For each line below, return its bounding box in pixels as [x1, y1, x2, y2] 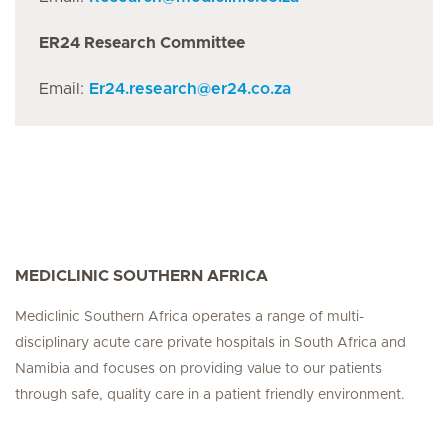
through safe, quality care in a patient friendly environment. [15, 388, 405, 402]
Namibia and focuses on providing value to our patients [15, 362, 382, 376]
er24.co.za [211, 81, 291, 97]
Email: [39, 81, 89, 97]
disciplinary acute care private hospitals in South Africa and [15, 336, 406, 350]
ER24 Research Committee [39, 35, 245, 51]
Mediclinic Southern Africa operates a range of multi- [15, 310, 364, 324]
